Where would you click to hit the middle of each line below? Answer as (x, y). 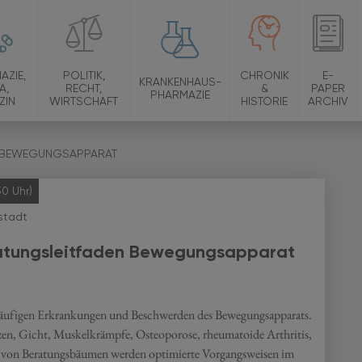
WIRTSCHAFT (84, 101)
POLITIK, (84, 75)
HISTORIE (264, 101)
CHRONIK (264, 75)
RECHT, (84, 88)
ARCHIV (328, 101)
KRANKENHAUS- (180, 82)
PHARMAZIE (180, 95)
